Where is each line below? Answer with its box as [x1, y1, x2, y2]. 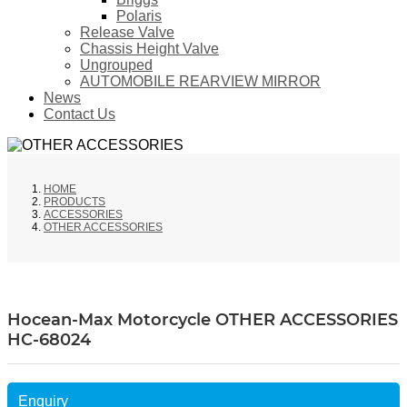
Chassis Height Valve [80, 41, 219, 57]
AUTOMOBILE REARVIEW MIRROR [80, 74, 321, 90]
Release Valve [80, 25, 174, 41]
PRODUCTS [44, 195, 105, 209]
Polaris [116, 8, 162, 25]
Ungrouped [80, 57, 153, 74]
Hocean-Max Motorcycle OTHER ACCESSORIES [7, 310, 398, 331]
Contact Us [44, 106, 115, 123]
